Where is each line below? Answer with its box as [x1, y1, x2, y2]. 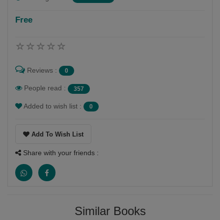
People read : [22, 84, 68, 92]
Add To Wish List [29, 130, 83, 138]
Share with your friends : [21, 148, 99, 157]
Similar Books [74, 204, 146, 218]
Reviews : [25, 66, 59, 74]
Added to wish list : [22, 102, 83, 110]
